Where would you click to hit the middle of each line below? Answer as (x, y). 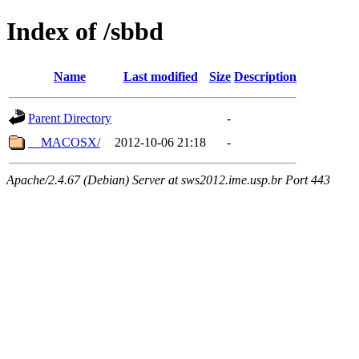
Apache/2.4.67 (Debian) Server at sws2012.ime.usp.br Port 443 (168, 179)
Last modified (160, 76)
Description (265, 76)
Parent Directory (70, 118)
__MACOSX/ (64, 142)
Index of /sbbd (85, 32)
